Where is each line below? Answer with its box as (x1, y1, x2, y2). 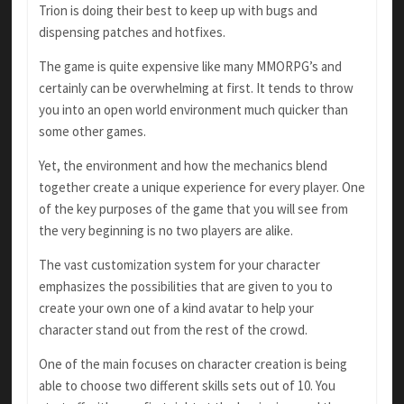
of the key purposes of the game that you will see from (38, 200, 348, 218)
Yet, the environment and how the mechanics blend (38, 157, 327, 175)
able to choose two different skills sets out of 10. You (38, 377, 335, 395)
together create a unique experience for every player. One (38, 179, 365, 197)
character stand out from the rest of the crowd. (38, 321, 308, 339)
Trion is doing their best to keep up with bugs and (38, 2, 317, 20)
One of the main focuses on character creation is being (38, 355, 347, 373)
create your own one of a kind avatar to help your (38, 299, 314, 317)
